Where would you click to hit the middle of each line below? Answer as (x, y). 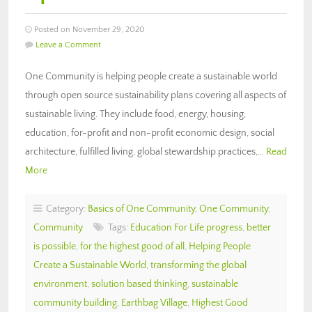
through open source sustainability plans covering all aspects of (156, 95)
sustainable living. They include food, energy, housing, (135, 114)
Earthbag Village (154, 303)
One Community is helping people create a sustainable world (151, 76)
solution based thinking (139, 284)
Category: (65, 209)
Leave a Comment (68, 45)
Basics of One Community (141, 209)
